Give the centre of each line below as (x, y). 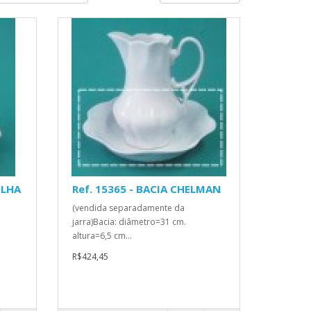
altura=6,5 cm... (102, 236)
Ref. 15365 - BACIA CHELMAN (147, 189)
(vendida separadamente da (129, 208)
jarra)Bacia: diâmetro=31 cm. (129, 222)
